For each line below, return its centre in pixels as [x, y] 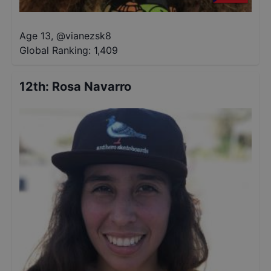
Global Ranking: [55, 50]
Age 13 [35, 36]
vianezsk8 [88, 36]
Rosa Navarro [92, 87]
